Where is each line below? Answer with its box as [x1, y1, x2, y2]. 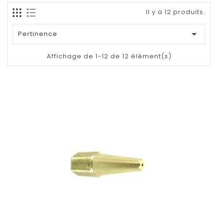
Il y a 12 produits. [146, 7, 205, 17]
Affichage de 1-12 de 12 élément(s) [46, 51, 172, 61]
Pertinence [18, 29, 57, 38]
